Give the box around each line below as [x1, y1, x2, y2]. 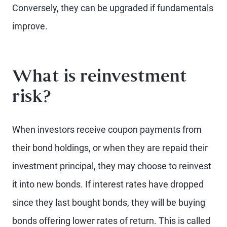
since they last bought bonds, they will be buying [12, 197, 205, 208]
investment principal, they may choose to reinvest [12, 161, 211, 171]
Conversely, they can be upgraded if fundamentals [12, 3, 213, 13]
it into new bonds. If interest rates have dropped [12, 179, 204, 190]
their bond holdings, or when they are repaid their [12, 142, 208, 153]
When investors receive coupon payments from [12, 124, 202, 135]
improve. [12, 21, 48, 31]
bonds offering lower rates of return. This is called [12, 215, 210, 226]
